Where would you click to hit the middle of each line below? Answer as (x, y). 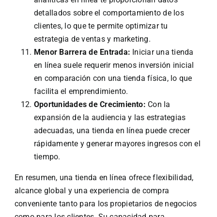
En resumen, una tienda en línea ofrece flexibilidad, (104, 178)
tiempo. (47, 157)
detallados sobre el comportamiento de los (109, 13)
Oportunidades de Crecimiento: (90, 105)
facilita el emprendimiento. (81, 92)
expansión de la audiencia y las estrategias (110, 118)
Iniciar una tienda (162, 52)
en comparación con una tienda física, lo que (113, 78)
